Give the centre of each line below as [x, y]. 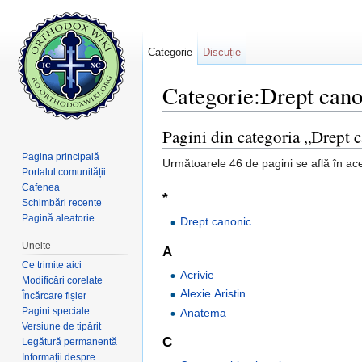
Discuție [222, 52]
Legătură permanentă [70, 341]
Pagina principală [61, 156]
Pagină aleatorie [59, 218]
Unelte [37, 245]
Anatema [204, 312]
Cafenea [41, 187]
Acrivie [198, 275]
